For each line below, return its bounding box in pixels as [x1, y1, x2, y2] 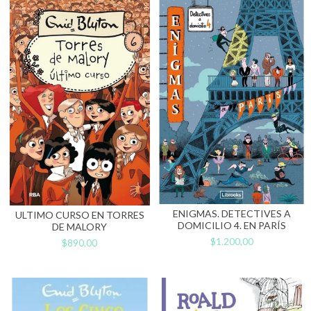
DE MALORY [52, 220, 107, 233]
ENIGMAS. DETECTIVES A [172, 207, 291, 219]
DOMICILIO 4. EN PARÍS [177, 219, 286, 231]
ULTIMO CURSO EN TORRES [15, 208, 144, 221]
